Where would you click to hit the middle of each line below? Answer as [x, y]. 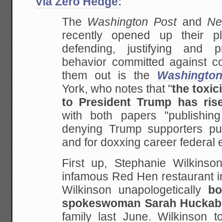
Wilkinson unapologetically [135, 190]
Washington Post [132, 22]
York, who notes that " [117, 89]
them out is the [110, 76]
